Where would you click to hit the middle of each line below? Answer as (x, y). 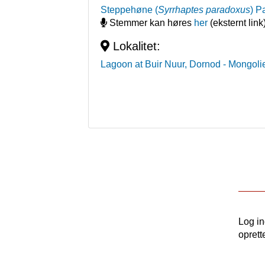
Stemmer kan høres (151, 23)
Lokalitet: (135, 46)
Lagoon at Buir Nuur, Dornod (161, 64)
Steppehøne (127, 10)
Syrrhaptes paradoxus (204, 10)
